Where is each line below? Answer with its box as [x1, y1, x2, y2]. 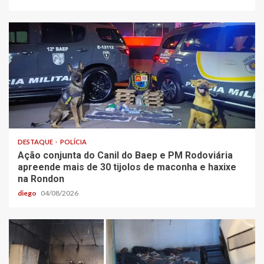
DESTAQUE [18, 138, 54, 146]
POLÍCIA [60, 138, 87, 146]
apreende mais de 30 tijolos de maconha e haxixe [18, 161, 236, 173]
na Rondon [18, 173, 64, 185]
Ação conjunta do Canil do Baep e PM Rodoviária [18, 150, 233, 161]
